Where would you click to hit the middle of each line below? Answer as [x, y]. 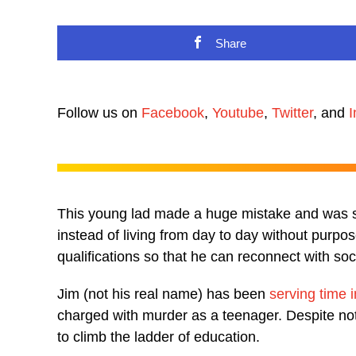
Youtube [238, 113]
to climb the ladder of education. [159, 337]
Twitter [292, 113]
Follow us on [99, 113]
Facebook [173, 113]
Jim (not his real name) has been [163, 294]
